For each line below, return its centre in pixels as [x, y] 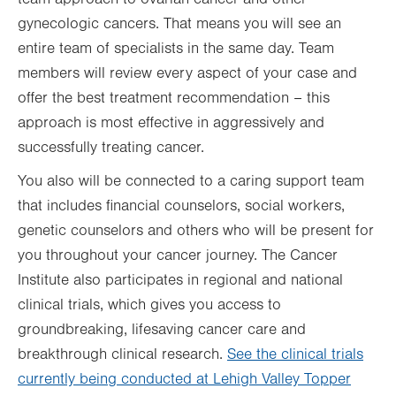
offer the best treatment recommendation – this [174, 98]
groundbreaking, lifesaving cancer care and [162, 330]
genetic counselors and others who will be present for [196, 231]
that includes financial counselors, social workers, [181, 206]
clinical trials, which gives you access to [149, 305]
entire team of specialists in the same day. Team [176, 49]
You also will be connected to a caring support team [191, 181]
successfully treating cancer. [111, 148]
